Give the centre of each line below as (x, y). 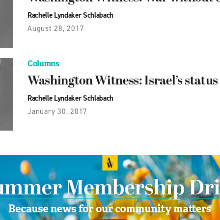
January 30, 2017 (57, 111)
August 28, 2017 (56, 29)
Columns (43, 63)
